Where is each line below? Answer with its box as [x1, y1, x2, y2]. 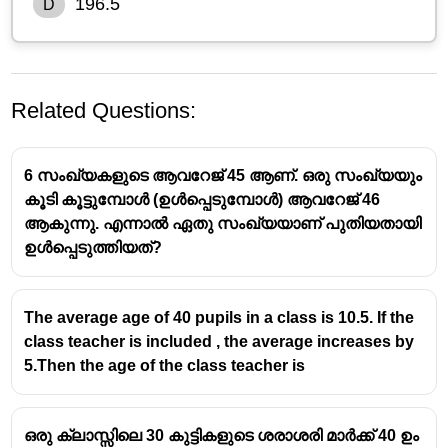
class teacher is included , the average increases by [24, 332, 415, 350]
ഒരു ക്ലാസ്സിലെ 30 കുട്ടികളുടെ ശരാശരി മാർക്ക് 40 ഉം [24, 426, 420, 444]
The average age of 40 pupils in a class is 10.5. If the [24, 308, 415, 326]
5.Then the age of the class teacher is [24, 356, 306, 374]
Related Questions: [11, 97, 197, 123]
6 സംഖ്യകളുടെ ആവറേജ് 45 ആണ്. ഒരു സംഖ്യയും [24, 166, 423, 184]
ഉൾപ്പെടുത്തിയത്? [24, 238, 163, 256]
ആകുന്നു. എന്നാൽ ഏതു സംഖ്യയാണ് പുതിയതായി [24, 214, 422, 232]
